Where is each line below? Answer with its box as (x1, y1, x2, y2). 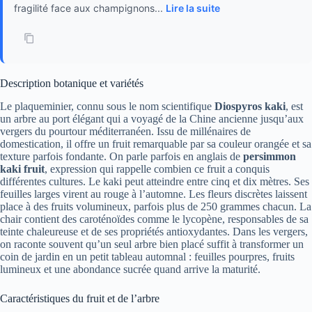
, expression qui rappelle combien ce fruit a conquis (45, 163, 270, 175)
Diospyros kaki (214, 100, 286, 113)
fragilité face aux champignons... (14, 2, 166, 15)
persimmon (243, 150, 296, 163)
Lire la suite (166, 2, 220, 15)
